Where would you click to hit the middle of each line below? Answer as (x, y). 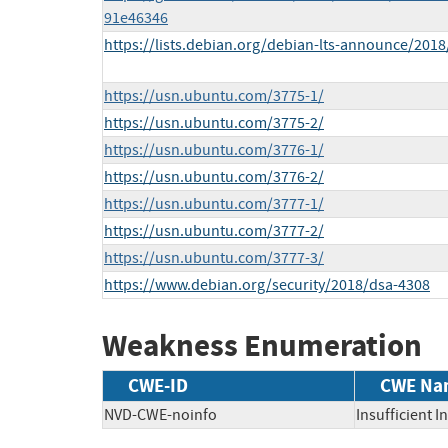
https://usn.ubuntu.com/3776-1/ (214, 150)
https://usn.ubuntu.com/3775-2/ (214, 123)
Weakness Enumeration (262, 346)
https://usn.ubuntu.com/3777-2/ (214, 231)
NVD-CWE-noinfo (160, 414)
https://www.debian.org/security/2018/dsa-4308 (267, 285)
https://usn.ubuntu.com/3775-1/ (214, 96)
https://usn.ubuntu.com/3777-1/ (214, 204)
